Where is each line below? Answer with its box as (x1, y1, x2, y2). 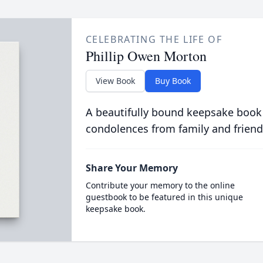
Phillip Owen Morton (85, 46, 207, 65)
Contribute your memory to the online (85, 180, 235, 191)
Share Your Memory (85, 161, 178, 174)
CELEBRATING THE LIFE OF (85, 33, 222, 46)
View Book (95, 75, 135, 86)
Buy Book (154, 75, 191, 86)
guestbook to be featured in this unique (85, 191, 243, 203)
